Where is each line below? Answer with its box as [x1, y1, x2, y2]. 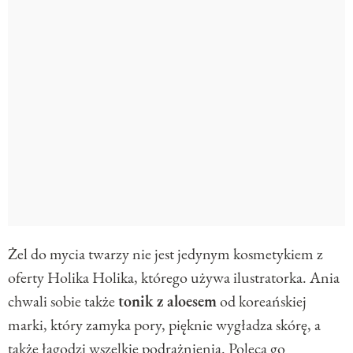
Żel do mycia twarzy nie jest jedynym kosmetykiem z [8, 243, 323, 265]
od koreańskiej [217, 291, 307, 312]
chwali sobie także [8, 291, 118, 312]
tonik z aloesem [118, 291, 217, 312]
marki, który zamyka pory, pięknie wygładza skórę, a [8, 314, 321, 336]
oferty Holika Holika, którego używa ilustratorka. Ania [8, 267, 340, 288]
